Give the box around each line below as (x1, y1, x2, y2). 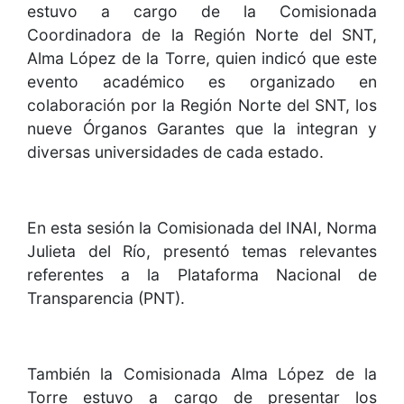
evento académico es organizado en (27, 72, 377, 92)
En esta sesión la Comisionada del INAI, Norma (27, 218, 377, 238)
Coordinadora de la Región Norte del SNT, (27, 25, 377, 45)
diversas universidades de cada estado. (27, 142, 324, 162)
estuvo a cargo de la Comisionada (27, 2, 377, 22)
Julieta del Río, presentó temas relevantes (27, 242, 377, 262)
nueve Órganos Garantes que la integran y (27, 119, 377, 139)
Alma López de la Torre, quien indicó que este (27, 49, 377, 69)
